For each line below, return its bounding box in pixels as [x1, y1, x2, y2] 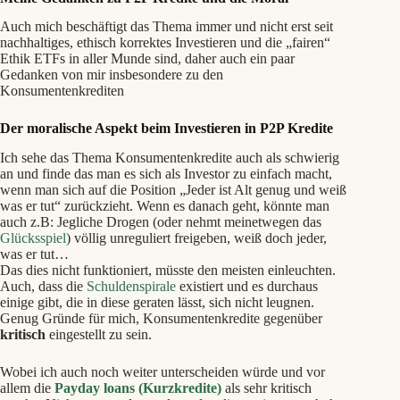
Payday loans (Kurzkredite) [51, 380, 221, 396]
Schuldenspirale [87, 279, 176, 295]
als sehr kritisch [221, 380, 312, 396]
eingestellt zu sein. [46, 327, 152, 343]
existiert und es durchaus [176, 279, 318, 295]
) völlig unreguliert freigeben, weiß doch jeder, [66, 230, 327, 246]
